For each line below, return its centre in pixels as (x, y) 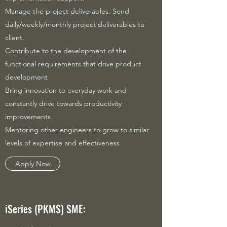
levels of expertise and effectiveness (62, 143)
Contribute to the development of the (66, 51)
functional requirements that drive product (73, 64)
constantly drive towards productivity (63, 103)
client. (15, 37)
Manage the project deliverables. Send (67, 11)
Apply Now (33, 164)
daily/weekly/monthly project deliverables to (75, 24)
